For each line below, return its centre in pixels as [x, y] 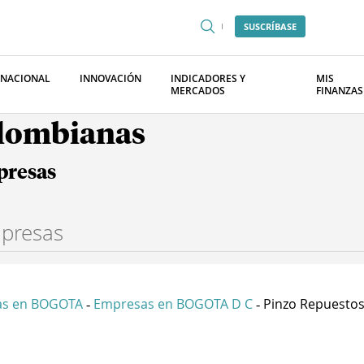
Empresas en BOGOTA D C [173, 304]
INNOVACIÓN [110, 78]
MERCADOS [198, 91]
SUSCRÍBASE [270, 26]
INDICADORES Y [208, 78]
